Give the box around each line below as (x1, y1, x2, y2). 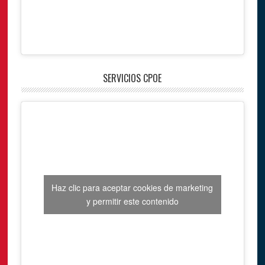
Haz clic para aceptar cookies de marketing (51, 182, 214, 194)
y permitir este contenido (86, 195, 179, 208)
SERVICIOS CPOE (103, 70, 162, 85)
